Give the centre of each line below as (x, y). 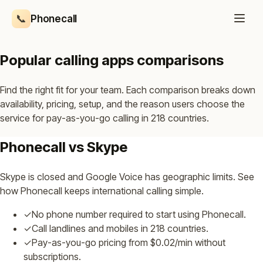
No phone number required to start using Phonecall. (139, 214)
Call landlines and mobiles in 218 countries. (120, 228)
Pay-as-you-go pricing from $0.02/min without (129, 242)
